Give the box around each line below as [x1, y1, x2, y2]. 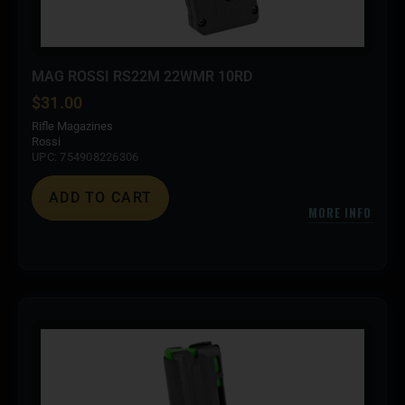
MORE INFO [307, 203, 372, 222]
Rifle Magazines [32, 119, 113, 134]
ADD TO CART [49, 189, 153, 207]
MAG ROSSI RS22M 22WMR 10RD [32, 68, 252, 86]
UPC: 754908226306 [32, 150, 139, 165]
